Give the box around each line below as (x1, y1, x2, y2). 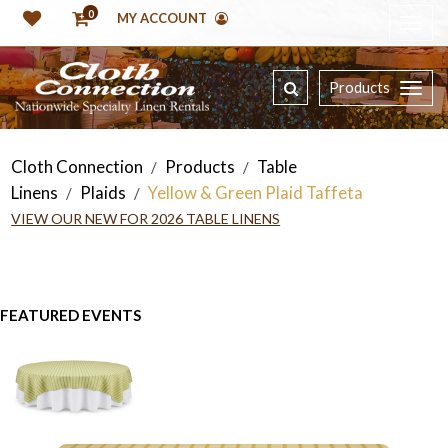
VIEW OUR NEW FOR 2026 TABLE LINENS (11, 210, 281, 228)
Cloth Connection (11, 156, 144, 178)
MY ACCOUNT (117, 10, 210, 27)
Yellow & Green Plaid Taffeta (148, 182, 364, 204)
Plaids (80, 182, 127, 204)
